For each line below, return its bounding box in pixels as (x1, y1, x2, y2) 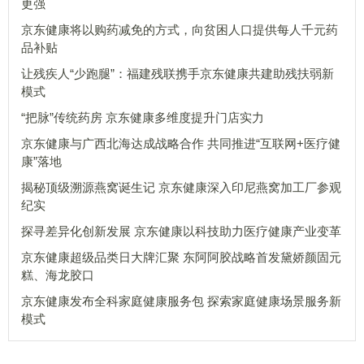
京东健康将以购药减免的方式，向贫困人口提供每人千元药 (21, 23, 338, 37)
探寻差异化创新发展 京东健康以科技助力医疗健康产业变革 (21, 224, 341, 238)
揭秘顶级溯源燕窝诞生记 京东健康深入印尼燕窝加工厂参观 (21, 180, 341, 194)
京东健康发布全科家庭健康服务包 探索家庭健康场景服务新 (21, 294, 341, 308)
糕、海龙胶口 (21, 268, 94, 282)
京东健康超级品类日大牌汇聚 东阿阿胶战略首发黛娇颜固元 (21, 250, 341, 264)
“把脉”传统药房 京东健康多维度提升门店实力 (21, 110, 264, 124)
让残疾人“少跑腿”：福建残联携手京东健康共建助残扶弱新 (21, 67, 334, 80)
